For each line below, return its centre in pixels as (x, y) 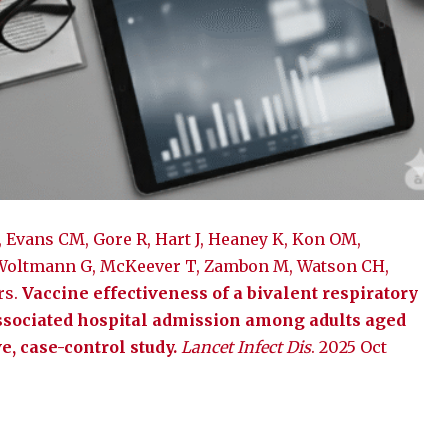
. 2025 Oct (349, 346)
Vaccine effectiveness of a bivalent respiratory (220, 292)
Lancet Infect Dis (246, 346)
